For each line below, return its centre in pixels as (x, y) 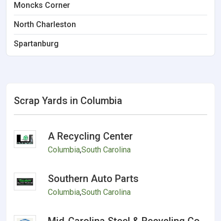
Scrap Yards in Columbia (68, 101)
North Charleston (45, 24)
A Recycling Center (91, 136)
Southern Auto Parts (93, 179)
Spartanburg (36, 44)
